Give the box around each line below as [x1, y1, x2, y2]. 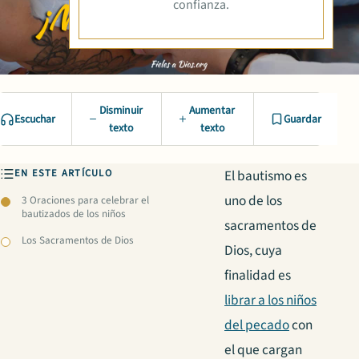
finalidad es [224, 265, 291, 286]
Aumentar [189, 102, 236, 119]
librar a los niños [224, 290, 317, 311]
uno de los [224, 191, 282, 212]
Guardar [284, 111, 321, 127]
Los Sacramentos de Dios [22, 232, 135, 248]
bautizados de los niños [22, 206, 127, 221]
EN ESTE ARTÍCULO [14, 166, 112, 181]
